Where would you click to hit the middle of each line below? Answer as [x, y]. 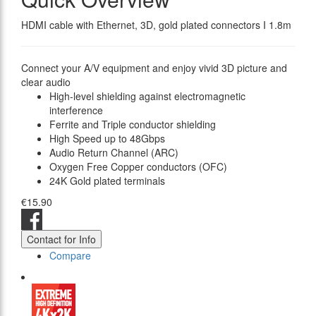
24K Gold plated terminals [107, 181]
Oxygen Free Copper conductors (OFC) [138, 167]
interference [76, 110]
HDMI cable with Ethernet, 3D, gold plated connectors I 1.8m [156, 25]
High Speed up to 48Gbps [107, 139]
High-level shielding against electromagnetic [147, 96]
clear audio [46, 82]
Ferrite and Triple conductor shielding [133, 124]
